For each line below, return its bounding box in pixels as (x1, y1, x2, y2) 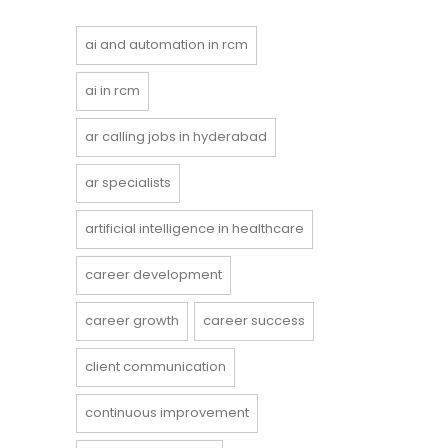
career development (85, 265, 222, 285)
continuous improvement (85, 403, 249, 423)
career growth (85, 311, 179, 331)
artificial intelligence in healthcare (85, 219, 304, 239)
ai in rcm (85, 81, 140, 101)
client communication (85, 357, 226, 377)
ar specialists (85, 173, 171, 193)
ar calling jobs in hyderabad (85, 127, 267, 147)
